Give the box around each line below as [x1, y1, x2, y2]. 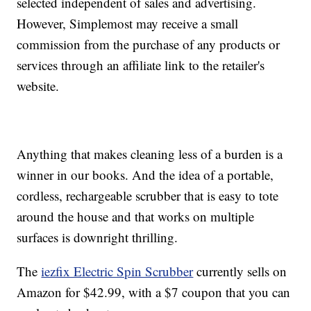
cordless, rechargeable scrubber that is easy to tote [17, 187, 279, 205]
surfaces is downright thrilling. [17, 228, 178, 246]
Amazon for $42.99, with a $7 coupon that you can [17, 283, 291, 301]
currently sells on [193, 262, 287, 280]
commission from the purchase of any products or [17, 35, 280, 53]
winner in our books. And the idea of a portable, [17, 166, 274, 184]
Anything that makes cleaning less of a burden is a [17, 145, 283, 163]
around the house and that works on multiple [17, 208, 255, 226]
